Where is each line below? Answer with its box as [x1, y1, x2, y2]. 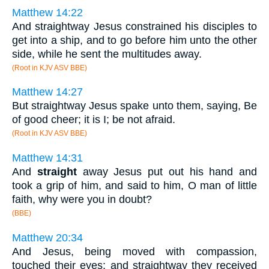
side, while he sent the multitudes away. [12, 47, 202, 60]
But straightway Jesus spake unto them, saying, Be [12, 100, 257, 112]
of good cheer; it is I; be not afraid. [12, 113, 175, 126]
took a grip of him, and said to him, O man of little [12, 180, 257, 192]
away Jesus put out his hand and [76, 166, 257, 178]
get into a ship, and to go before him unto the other [12, 34, 257, 46]
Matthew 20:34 [12, 231, 83, 244]
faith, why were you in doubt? [12, 193, 152, 206]
